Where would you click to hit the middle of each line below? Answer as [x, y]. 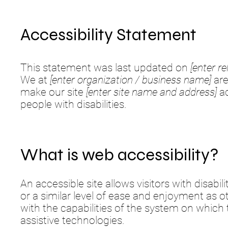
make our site [53, 92]
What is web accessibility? [120, 155]
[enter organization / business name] [131, 80]
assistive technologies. [73, 220]
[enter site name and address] [151, 92]
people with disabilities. [74, 105]
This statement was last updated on [105, 68]
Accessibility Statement [108, 35]
